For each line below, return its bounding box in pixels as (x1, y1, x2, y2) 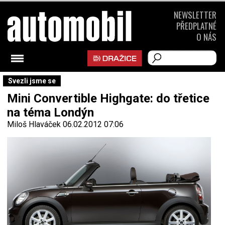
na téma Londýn (7, 105, 94, 120)
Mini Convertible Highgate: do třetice (7, 91, 209, 105)
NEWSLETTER (174, 9, 216, 21)
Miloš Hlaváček (7, 120, 61, 129)
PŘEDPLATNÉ (176, 20, 216, 32)
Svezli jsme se (8, 77, 56, 85)
